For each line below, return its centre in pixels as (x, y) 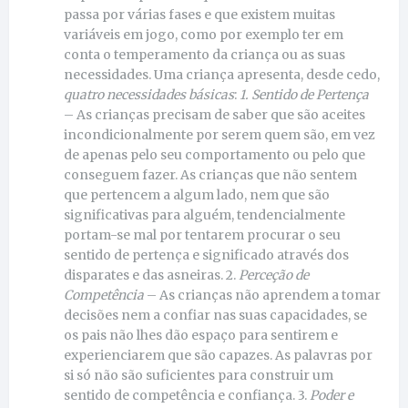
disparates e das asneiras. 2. (151, 275)
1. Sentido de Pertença (304, 94)
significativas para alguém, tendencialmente (204, 214)
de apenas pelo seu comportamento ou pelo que (214, 154)
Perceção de (274, 275)
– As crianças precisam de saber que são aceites (214, 114)
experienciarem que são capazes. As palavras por (218, 355)
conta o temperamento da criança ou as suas (204, 54)
